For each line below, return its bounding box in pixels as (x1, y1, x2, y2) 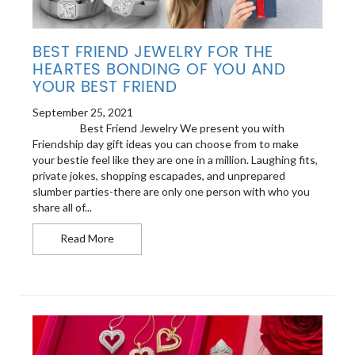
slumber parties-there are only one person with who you (32, 185, 311, 199)
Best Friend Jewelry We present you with (32, 121, 285, 136)
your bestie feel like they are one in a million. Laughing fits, (32, 153, 319, 167)
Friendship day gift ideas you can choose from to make (32, 137, 300, 151)
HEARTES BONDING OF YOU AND (32, 57, 286, 84)
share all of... (32, 200, 93, 215)
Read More (60, 231, 115, 246)
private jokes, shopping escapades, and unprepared (32, 169, 286, 183)
